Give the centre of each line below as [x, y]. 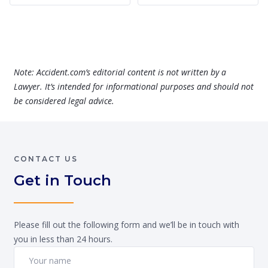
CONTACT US [46, 159]
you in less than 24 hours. [63, 239]
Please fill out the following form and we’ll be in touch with [127, 224]
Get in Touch [63, 180]
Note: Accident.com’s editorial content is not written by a [120, 72]
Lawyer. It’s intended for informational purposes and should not [134, 86]
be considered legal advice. [64, 100]
